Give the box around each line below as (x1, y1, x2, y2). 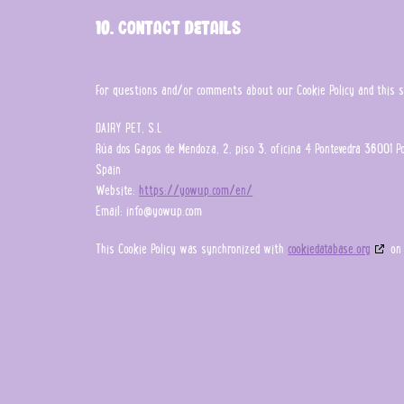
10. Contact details (96, 14, 242, 40)
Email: (96, 199, 127, 220)
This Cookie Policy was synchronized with (96, 237, 289, 258)
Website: (96, 179, 140, 199)
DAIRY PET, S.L (96, 116, 162, 137)
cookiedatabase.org (288, 237, 372, 258)
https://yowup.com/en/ (139, 179, 253, 199)
